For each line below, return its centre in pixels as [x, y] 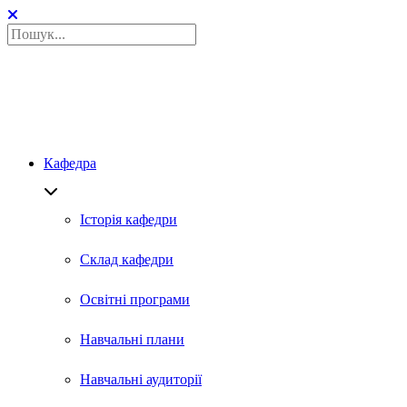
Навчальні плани [132, 339]
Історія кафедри [129, 219]
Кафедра [70, 163]
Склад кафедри [127, 259]
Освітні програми [135, 299]
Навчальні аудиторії [141, 379]
